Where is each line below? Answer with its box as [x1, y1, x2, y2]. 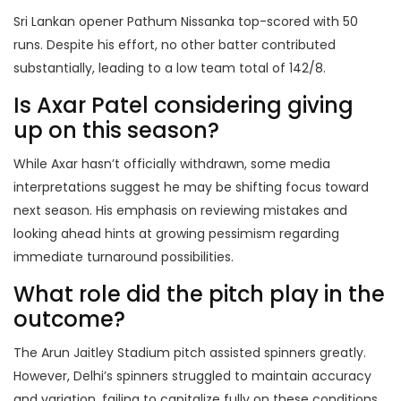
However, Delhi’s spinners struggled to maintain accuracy [13, 367, 371, 386]
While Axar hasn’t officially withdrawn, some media [13, 155, 330, 174]
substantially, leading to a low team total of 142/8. [13, 59, 326, 78]
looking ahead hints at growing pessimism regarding [13, 225, 339, 243]
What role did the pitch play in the [13, 279, 385, 310]
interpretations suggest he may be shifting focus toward [13, 178, 369, 197]
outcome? [13, 304, 125, 335]
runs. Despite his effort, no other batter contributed [13, 36, 336, 55]
